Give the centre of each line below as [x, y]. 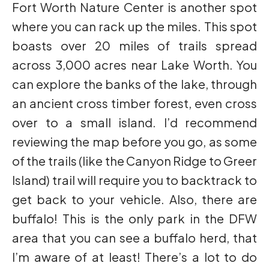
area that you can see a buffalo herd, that [134, 238]
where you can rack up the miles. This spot [134, 26]
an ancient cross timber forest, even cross [134, 103]
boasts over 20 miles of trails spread [134, 46]
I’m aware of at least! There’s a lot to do [134, 257]
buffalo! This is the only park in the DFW [134, 219]
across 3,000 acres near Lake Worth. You [134, 65]
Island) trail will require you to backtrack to [134, 180]
